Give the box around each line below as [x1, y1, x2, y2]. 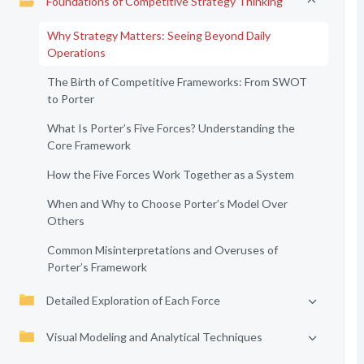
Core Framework [46, 138, 131, 152]
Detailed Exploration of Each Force [45, 293, 220, 307]
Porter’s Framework [46, 260, 147, 274]
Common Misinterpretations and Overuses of [46, 243, 278, 257]
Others [46, 214, 84, 227]
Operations [46, 45, 106, 59]
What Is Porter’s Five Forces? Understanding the [46, 121, 295, 135]
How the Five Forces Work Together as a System [46, 167, 294, 181]
